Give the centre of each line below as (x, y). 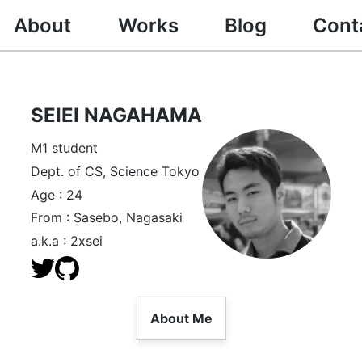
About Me (181, 319)
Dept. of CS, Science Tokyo (115, 171)
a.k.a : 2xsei (67, 241)
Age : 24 (57, 194)
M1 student (64, 148)
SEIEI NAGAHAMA (116, 115)
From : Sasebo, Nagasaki (107, 218)
